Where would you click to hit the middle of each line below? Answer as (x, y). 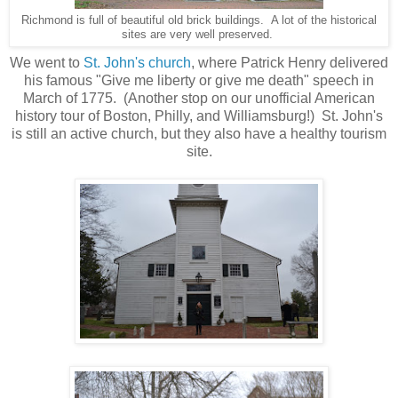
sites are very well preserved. (199, 34)
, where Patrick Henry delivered (290, 62)
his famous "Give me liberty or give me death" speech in (199, 80)
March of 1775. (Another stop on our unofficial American (199, 98)
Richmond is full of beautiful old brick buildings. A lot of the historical (199, 20)
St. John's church (137, 62)
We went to (47, 62)
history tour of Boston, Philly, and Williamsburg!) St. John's (199, 115)
